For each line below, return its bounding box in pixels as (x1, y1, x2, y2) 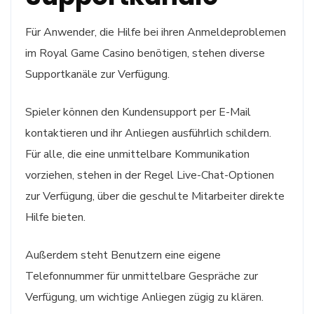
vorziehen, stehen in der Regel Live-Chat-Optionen (25, 167, 274, 183)
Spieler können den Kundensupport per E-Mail (25, 104, 251, 120)
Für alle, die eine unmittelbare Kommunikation (25, 146, 250, 162)
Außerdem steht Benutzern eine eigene (25, 247, 221, 263)
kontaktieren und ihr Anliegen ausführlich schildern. (25, 125, 271, 141)
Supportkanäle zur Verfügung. (25, 66, 170, 82)
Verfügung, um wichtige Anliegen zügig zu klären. (25, 289, 264, 305)
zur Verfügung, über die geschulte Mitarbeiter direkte (25, 188, 285, 204)
